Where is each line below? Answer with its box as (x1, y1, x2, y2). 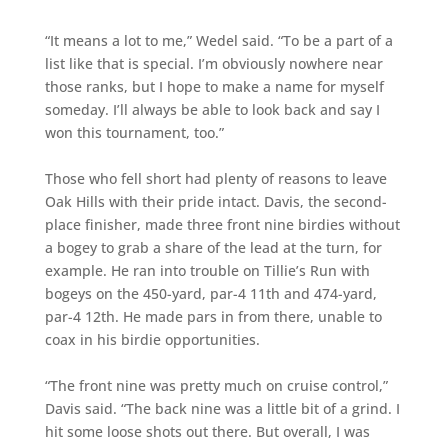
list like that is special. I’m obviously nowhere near (44, 54, 383, 73)
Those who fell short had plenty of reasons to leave (44, 169, 387, 188)
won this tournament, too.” (44, 123, 224, 142)
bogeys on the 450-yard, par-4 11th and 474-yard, (44, 284, 377, 303)
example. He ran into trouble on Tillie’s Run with (44, 261, 370, 280)
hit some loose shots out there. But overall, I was (44, 422, 370, 441)
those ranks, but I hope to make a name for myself (44, 77, 384, 96)
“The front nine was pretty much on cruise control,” (44, 376, 388, 395)
